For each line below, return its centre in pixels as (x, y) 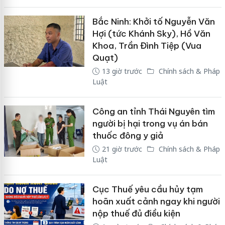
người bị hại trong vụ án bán (150, 123)
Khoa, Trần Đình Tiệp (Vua (147, 45)
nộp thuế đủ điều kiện (136, 213)
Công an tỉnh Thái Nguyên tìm (153, 111)
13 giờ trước (122, 71)
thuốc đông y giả (128, 135)
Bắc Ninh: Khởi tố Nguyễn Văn (153, 21)
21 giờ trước (122, 149)
